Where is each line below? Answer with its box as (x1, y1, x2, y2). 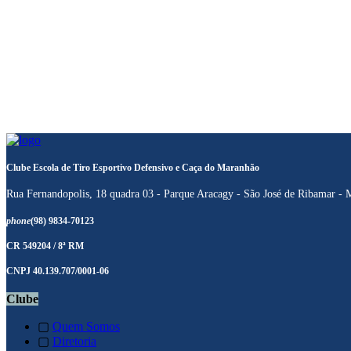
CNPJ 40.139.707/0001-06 (6, 266, 109, 277)
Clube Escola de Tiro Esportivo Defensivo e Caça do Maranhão (6, 162, 259, 173)
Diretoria (52, 334, 96, 348)
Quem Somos (52, 319, 120, 333)
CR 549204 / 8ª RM (6, 241, 84, 251)
